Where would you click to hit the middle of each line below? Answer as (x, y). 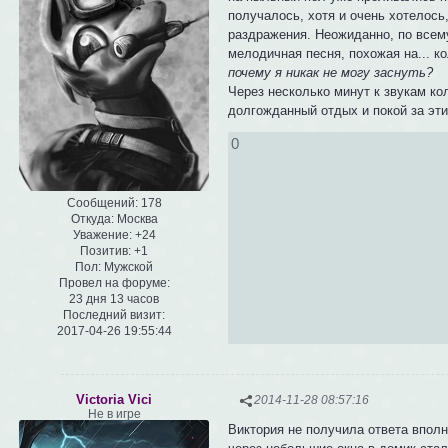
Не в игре (114, 414)
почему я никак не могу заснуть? (331, 72)
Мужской (127, 266)
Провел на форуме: (114, 282)
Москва (135, 218)
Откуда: (92, 218)
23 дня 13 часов (114, 298)
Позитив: (105, 250)
